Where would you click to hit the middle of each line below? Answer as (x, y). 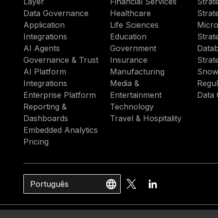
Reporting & (45, 107)
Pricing (36, 142)
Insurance (129, 60)
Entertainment (136, 95)
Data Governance (56, 13)
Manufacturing (137, 72)
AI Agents (42, 48)
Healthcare (131, 13)
